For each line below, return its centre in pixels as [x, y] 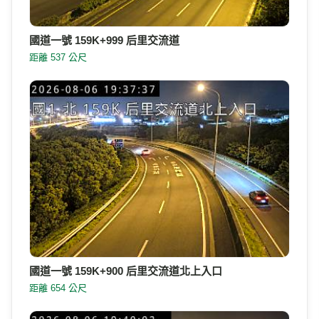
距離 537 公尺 [58, 57]
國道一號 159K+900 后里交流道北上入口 [126, 271]
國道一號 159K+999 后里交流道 [104, 40]
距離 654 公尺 [58, 288]
